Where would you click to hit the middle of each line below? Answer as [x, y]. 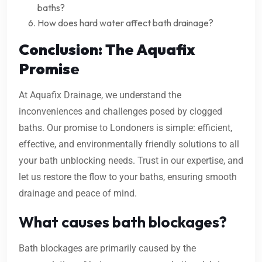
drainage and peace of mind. [78, 194]
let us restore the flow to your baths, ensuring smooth [128, 177]
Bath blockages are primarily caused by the [107, 249]
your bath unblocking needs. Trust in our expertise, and [131, 161]
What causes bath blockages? [123, 222]
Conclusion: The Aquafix [107, 50]
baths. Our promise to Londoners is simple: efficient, [125, 128]
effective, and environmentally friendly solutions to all [129, 144]
